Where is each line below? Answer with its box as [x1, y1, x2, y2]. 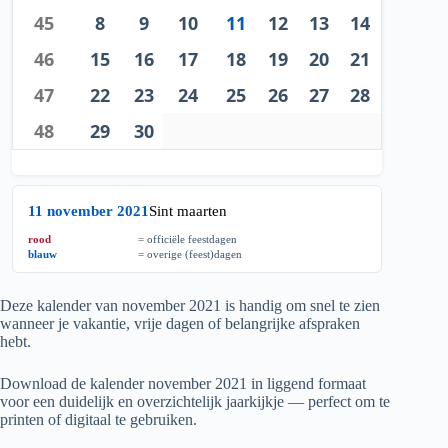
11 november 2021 [28, 203, 150, 220]
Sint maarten [149, 203, 228, 220]
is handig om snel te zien [221, 297, 380, 315]
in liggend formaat [247, 375, 366, 393]
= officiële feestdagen [138, 233, 238, 246]
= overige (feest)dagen [138, 248, 243, 261]
